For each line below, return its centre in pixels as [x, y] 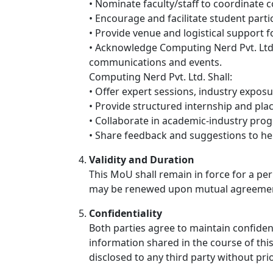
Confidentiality [126, 213]
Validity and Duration [142, 160]
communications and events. [155, 62]
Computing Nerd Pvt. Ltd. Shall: [161, 77]
